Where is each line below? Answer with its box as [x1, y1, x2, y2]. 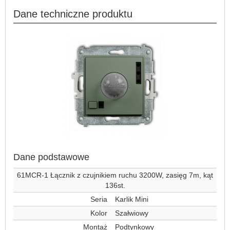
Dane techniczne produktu [13, 8, 132, 20]
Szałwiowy [115, 209, 148, 217]
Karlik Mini [115, 195, 148, 203]
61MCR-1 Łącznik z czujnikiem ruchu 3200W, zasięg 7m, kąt [17, 171, 213, 179]
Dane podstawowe [13, 152, 89, 162]
